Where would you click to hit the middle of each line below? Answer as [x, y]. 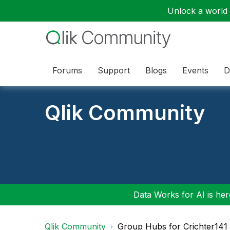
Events [195, 70]
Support [114, 70]
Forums [67, 70]
